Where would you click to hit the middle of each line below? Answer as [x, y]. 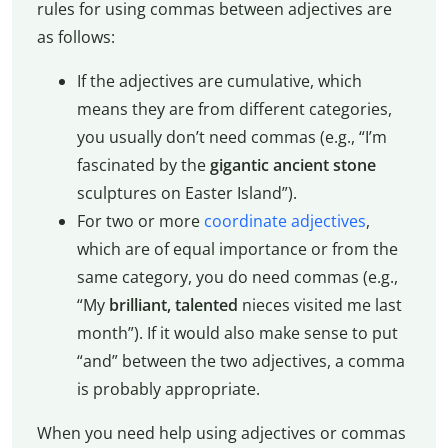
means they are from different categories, [234, 109]
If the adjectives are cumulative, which [219, 81]
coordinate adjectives [284, 221]
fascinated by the [143, 165]
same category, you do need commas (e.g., [237, 277]
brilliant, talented [175, 305]
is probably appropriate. [168, 389]
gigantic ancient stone [292, 165]
